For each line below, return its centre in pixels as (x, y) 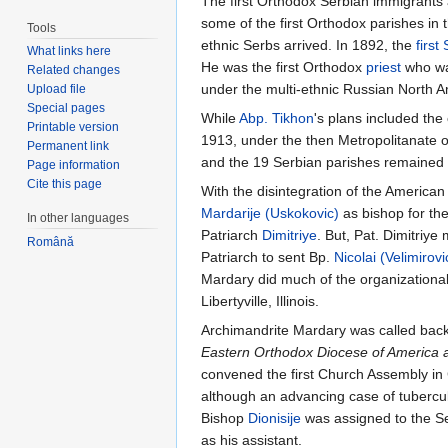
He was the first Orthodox (283, 67)
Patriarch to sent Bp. (267, 257)
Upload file (57, 89)
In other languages (78, 218)
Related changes (74, 70)
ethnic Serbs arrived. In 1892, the (308, 45)
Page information (74, 165)
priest (383, 67)
